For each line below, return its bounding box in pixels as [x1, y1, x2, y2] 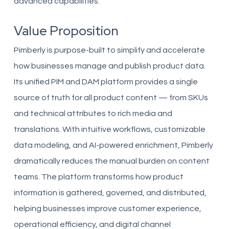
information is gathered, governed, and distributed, [13, 189, 207, 197]
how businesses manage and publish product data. [13, 62, 205, 70]
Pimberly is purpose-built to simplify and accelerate [13, 46, 205, 54]
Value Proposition [13, 22, 119, 39]
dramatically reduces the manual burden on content [13, 157, 210, 165]
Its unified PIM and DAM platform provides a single [13, 78, 198, 86]
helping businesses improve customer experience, [13, 204, 201, 213]
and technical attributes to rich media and [13, 109, 172, 118]
